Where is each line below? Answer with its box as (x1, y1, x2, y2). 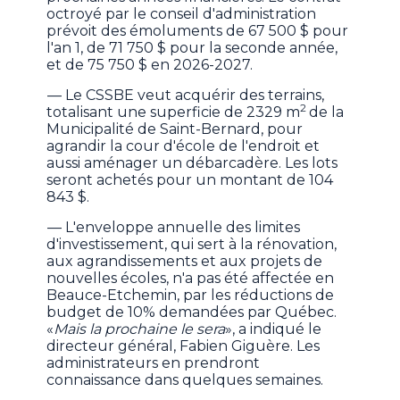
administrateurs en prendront (46, 354, 261, 372)
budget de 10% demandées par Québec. (46, 304, 337, 321)
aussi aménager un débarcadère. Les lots (46, 154, 338, 172)
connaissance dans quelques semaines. (46, 371, 324, 389)
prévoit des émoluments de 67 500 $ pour (46, 22, 349, 40)
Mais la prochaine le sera (54, 321, 226, 338)
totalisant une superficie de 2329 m (46, 104, 301, 121)
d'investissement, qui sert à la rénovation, (46, 236, 337, 254)
